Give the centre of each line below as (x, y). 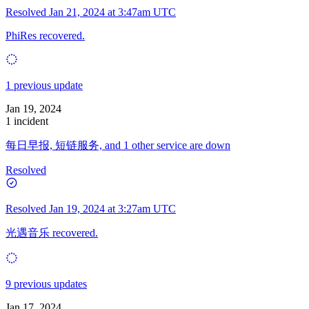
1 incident (27, 121)
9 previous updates (46, 283)
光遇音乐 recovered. (52, 232)
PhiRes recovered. (45, 35)
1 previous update (44, 85)
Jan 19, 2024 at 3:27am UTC (112, 208)
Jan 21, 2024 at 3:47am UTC (112, 12)
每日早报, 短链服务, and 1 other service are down (118, 145)
